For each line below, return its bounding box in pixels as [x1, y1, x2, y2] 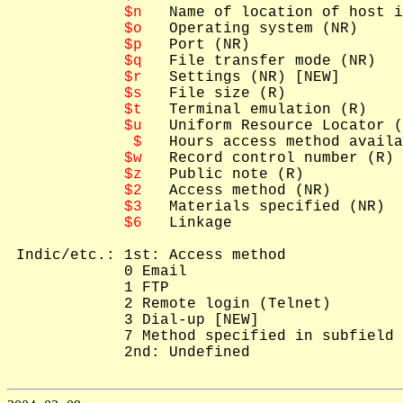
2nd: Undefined [7, 345, 250, 361]
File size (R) [142, 85, 286, 102]
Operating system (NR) [142, 21, 358, 37]
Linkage [142, 215, 232, 231]
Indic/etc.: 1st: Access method [7, 247, 286, 264]
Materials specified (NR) [142, 199, 385, 215]
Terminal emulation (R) [142, 102, 367, 118]
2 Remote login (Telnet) [7, 296, 331, 312]
